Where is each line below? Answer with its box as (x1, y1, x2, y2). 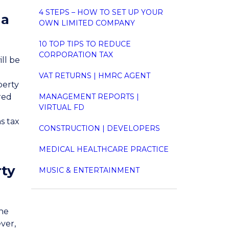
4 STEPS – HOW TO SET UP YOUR (39, 7, 163, 17)
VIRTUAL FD (39, 102, 84, 112)
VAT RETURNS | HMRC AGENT (39, 71, 150, 80)
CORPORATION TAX (39, 50, 113, 59)
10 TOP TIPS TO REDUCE (39, 39, 131, 49)
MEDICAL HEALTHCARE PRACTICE (39, 144, 169, 154)
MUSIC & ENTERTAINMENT (39, 165, 140, 175)
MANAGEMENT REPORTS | (39, 91, 139, 101)
